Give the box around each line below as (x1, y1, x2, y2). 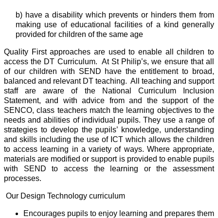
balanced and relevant (4, 76, 83, 85)
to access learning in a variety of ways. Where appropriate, (4, 145, 214, 153)
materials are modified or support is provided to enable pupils (4, 154, 214, 163)
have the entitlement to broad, (105, 67, 215, 75)
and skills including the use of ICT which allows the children (4, 135, 214, 144)
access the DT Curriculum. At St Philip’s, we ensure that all (4, 57, 214, 66)
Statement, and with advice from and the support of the (4, 96, 214, 105)
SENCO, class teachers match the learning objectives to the (4, 106, 214, 114)
